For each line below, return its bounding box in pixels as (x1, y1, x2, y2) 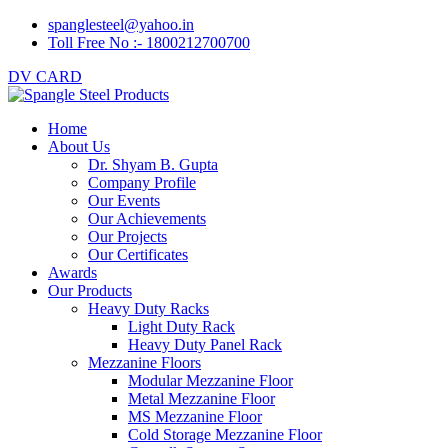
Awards (48, 264, 97, 281)
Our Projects (88, 228, 167, 245)
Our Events (88, 192, 160, 209)
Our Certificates (88, 246, 188, 263)
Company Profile (88, 174, 196, 191)
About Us (48, 138, 110, 155)
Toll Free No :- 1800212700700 (48, 34, 250, 51)
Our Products (48, 282, 132, 299)
